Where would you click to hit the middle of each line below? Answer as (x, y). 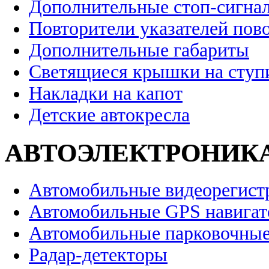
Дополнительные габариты (139, 50)
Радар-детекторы (98, 255)
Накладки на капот (106, 94)
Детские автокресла (109, 115)
